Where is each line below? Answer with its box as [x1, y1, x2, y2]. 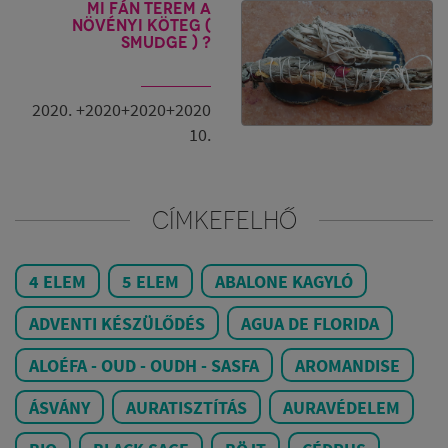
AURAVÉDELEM [283, 395, 400, 419]
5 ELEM [122, 269, 179, 293]
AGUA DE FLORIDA [241, 311, 379, 335]
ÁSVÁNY [29, 395, 90, 419]
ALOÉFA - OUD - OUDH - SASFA [29, 353, 259, 377]
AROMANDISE [295, 353, 400, 377]
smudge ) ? [121, 32, 211, 52]
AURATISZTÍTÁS [126, 395, 247, 419]
